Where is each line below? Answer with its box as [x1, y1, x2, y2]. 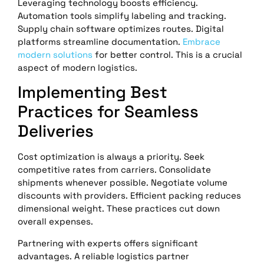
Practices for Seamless [18, 101, 199, 123]
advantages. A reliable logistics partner [18, 250, 189, 262]
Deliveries [18, 120, 94, 142]
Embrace [183, 35, 220, 47]
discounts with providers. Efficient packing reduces [18, 190, 241, 202]
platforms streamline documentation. [18, 35, 183, 47]
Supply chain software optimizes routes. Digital [18, 22, 224, 34]
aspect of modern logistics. [18, 61, 137, 73]
